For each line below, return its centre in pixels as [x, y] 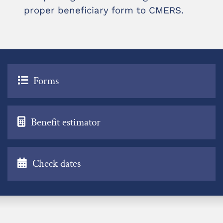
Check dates [56, 164]
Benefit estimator [66, 122]
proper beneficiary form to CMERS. [104, 10]
